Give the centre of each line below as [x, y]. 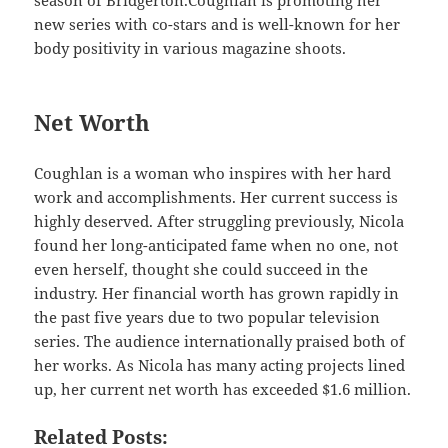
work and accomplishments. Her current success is [216, 196]
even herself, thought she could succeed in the [201, 268]
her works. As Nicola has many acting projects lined [220, 364]
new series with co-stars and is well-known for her [217, 23]
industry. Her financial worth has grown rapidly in [217, 292]
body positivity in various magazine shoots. [190, 47]
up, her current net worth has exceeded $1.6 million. [223, 388]
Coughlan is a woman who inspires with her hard [213, 172]
